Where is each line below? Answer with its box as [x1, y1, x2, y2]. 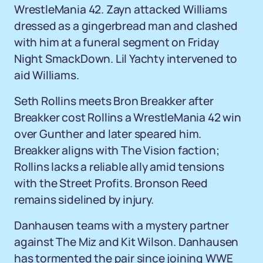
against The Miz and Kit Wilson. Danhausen [14, 234, 239, 249]
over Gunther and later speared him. [14, 126, 202, 141]
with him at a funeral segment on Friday [14, 35, 219, 50]
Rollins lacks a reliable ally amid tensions [14, 159, 224, 174]
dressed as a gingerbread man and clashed [14, 18, 238, 33]
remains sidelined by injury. [14, 192, 154, 207]
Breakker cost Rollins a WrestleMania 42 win [14, 110, 241, 125]
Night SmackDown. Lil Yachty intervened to [14, 51, 238, 66]
